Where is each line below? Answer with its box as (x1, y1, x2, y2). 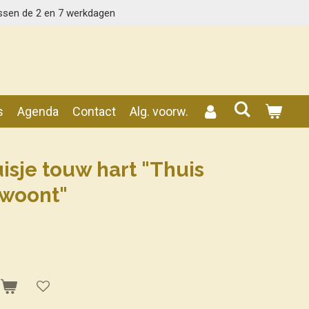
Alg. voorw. (129, 103, 188, 119)
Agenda (17, 103, 59, 119)
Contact (72, 103, 116, 119)
